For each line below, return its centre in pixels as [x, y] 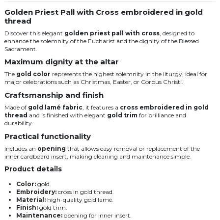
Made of [16, 107]
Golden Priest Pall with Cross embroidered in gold [104, 12]
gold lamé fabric [55, 107]
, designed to [177, 33]
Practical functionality [48, 136]
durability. [19, 123]
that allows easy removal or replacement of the [133, 148]
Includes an [21, 148]
